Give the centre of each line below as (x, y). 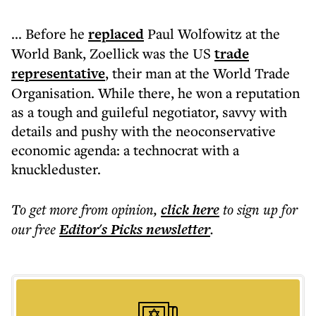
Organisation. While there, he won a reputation (156, 93)
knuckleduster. (56, 169)
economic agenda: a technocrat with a (125, 150)
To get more (46, 209)
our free (34, 229)
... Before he (50, 34)
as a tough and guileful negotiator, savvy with (149, 112)
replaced (116, 34)
